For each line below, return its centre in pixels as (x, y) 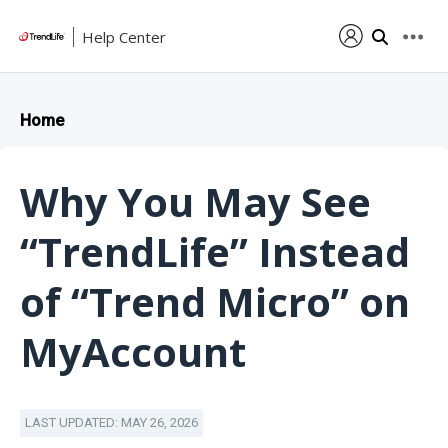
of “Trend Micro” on (215, 301)
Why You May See (195, 201)
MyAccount (133, 351)
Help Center (124, 36)
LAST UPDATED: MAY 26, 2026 (111, 422)
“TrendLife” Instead (215, 251)
